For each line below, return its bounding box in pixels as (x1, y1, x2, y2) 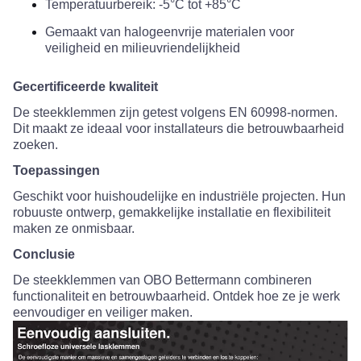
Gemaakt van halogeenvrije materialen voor (45, 25, 294, 39)
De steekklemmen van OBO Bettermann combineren (13, 273, 312, 288)
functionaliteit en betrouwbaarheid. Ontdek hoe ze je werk (13, 289, 340, 304)
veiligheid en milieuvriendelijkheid (45, 41, 240, 56)
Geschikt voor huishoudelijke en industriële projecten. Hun (13, 189, 346, 204)
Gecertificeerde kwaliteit (13, 80, 161, 94)
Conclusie (13, 247, 75, 262)
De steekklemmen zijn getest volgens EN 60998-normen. (13, 106, 338, 120)
